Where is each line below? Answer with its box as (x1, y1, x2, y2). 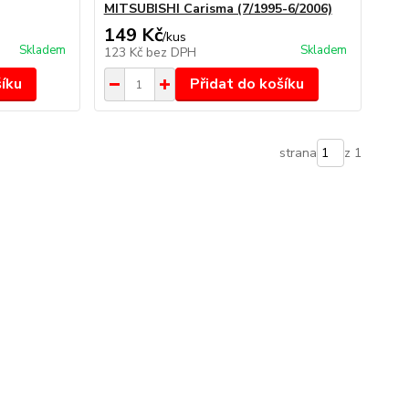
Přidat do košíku (189, 74, 304, 94)
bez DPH (145, 44, 196, 61)
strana (278, 144, 317, 162)
